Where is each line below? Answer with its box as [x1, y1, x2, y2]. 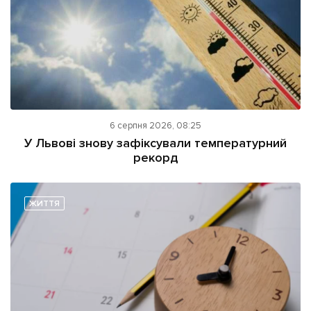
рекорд [133, 149, 178, 165]
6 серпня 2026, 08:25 [110, 119, 201, 131]
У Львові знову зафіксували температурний [24, 135, 287, 151]
